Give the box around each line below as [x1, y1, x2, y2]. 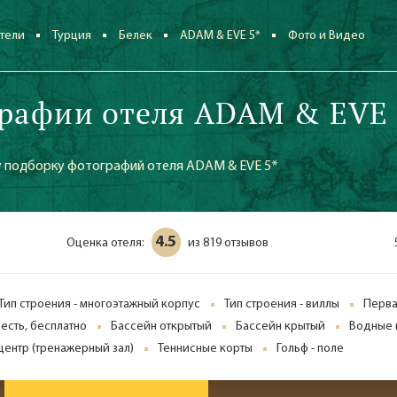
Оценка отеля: [66, 237, 144, 250]
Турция [52, 29, 92, 43]
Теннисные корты [158, 342, 253, 355]
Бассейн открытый [111, 320, 212, 333]
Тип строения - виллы [224, 298, 339, 311]
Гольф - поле [276, 342, 344, 355]
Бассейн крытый [236, 320, 325, 333]
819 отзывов [202, 237, 269, 250]
